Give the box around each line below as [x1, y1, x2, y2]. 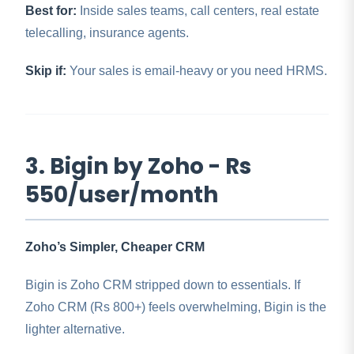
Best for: [25, 4, 77, 18]
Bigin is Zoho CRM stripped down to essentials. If [25, 278, 300, 292]
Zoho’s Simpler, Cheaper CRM [25, 240, 205, 254]
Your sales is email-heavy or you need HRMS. [66, 64, 327, 78]
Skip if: [25, 64, 66, 78]
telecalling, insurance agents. [25, 26, 189, 40]
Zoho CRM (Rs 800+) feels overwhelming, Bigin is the [25, 300, 326, 314]
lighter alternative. [25, 322, 125, 337]
